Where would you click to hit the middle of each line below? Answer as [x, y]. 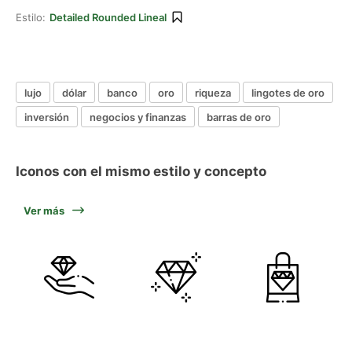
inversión [47, 117]
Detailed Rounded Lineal [108, 17]
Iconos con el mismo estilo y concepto [141, 171]
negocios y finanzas [138, 117]
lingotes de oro [288, 92]
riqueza [213, 92]
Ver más [44, 211]
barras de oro [239, 117]
